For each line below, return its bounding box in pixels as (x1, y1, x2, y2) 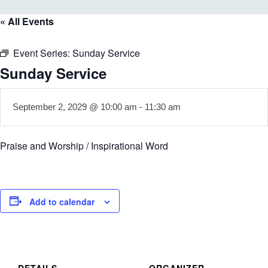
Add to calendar (29, 195, 95, 208)
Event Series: (13, 45, 72, 60)
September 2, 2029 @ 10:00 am (13, 101, 137, 112)
